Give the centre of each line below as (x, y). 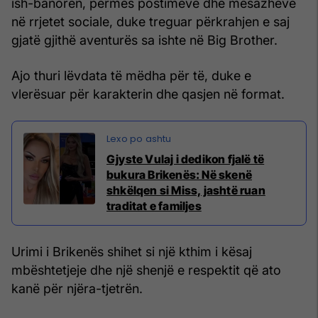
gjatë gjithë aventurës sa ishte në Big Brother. (144, 40)
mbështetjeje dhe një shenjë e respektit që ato (146, 270)
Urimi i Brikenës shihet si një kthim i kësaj (132, 252)
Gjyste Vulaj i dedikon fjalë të (186, 159)
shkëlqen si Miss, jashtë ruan (186, 191)
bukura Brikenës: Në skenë (179, 175)
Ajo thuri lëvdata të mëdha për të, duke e (131, 76)
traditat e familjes (154, 206)
